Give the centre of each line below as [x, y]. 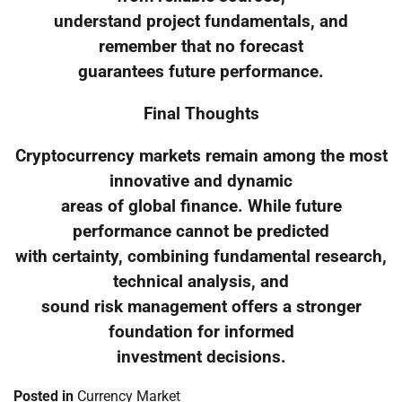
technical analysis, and [201, 281]
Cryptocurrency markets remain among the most [201, 156]
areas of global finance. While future [201, 206]
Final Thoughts [201, 114]
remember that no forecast [201, 47]
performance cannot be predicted [201, 231]
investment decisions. [201, 357]
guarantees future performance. [201, 72]
